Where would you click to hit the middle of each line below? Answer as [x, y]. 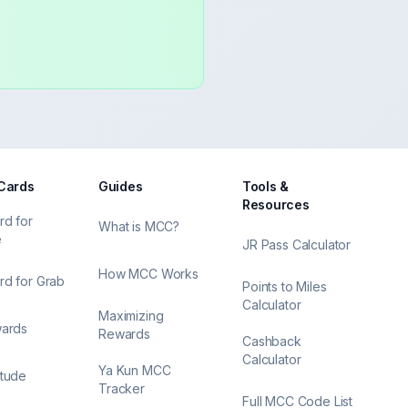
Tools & [266, 186]
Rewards [124, 334]
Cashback [272, 341]
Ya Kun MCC [135, 370]
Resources [276, 204]
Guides [121, 186]
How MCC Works [148, 274]
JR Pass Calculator [297, 245]
